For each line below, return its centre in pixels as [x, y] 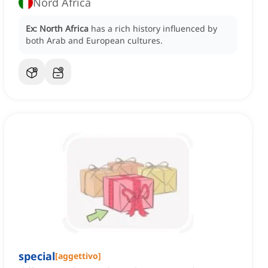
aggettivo [78, 256]
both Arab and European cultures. [94, 41]
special [37, 256]
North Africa [64, 29]
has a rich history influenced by [154, 29]
